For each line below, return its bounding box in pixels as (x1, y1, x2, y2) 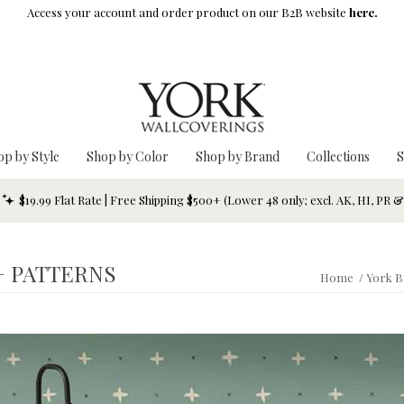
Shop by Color (87, 147, 169, 165)
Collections (307, 147, 370, 165)
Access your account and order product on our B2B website (26, 5, 349, 20)
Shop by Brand (196, 147, 280, 165)
